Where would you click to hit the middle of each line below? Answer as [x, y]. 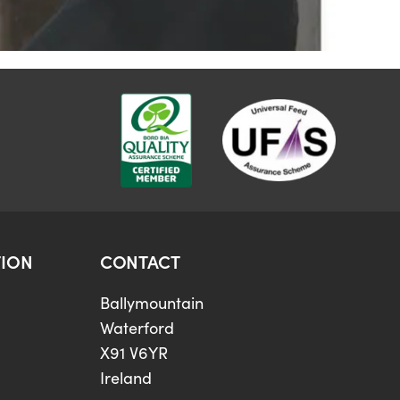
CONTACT [140, 261]
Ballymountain [151, 303]
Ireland [125, 378]
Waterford [137, 328]
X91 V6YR [133, 353]
